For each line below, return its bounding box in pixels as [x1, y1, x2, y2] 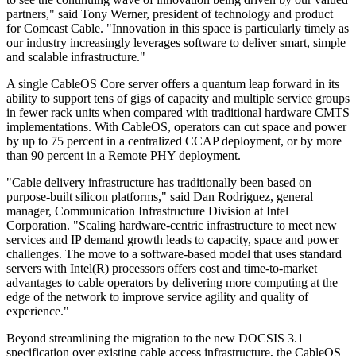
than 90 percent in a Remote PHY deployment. [6, 148, 241, 162]
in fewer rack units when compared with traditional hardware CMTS [6, 105, 350, 119]
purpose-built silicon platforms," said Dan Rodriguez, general [6, 189, 313, 203]
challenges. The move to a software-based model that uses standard [6, 246, 342, 261]
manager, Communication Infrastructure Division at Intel [6, 203, 288, 218]
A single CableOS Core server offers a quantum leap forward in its [6, 76, 339, 91]
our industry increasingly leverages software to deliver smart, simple [6, 35, 346, 49]
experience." [6, 304, 69, 318]
